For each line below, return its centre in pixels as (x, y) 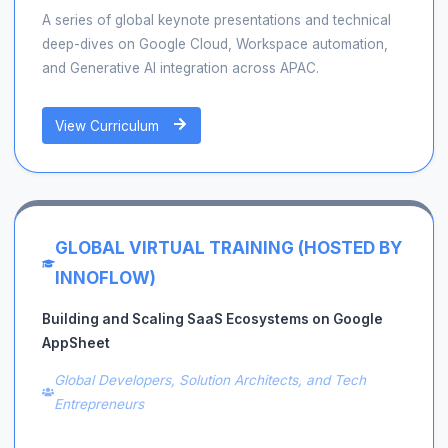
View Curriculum (109, 125)
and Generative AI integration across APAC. (180, 67)
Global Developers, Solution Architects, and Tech (209, 380)
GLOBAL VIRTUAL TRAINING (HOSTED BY (228, 248)
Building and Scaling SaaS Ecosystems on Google (212, 318)
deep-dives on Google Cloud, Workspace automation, (214, 43)
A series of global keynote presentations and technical (216, 19)
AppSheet (75, 342)
